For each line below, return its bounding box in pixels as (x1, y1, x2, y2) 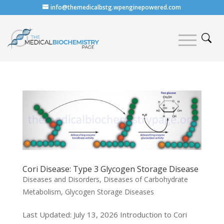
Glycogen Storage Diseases (64, 187, 154, 197)
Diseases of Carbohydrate (103, 174, 188, 184)
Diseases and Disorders (22, 174, 99, 184)
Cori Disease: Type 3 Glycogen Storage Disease (22, 163, 198, 175)
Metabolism (22, 187, 61, 197)
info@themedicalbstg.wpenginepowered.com (50, 3, 181, 11)
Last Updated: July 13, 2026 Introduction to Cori (22, 209, 187, 220)
